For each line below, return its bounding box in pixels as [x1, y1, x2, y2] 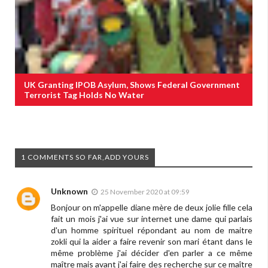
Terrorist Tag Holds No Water [24, 90, 144, 100]
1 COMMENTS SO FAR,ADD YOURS [21, 153, 149, 162]
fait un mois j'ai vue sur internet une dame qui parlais [51, 214, 252, 224]
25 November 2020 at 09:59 [100, 187, 190, 197]
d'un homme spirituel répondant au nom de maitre [51, 225, 252, 236]
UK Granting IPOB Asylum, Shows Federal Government [24, 80, 240, 90]
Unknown [51, 186, 88, 197]
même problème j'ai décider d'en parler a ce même [51, 248, 252, 258]
